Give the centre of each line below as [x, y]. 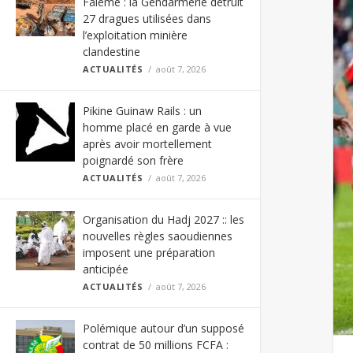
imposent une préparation [149, 253]
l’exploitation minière [135, 35]
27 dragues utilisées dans [147, 19]
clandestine [111, 52]
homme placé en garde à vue [157, 127]
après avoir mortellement [147, 144]
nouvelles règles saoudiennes [158, 236]
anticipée [106, 269]
